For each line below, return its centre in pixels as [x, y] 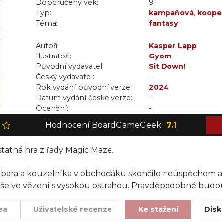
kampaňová [171, 13]
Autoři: [47, 46]
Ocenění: [52, 108]
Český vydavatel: [65, 77]
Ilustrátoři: [54, 56]
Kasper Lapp [173, 46]
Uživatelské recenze [73, 209]
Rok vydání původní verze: [84, 87]
